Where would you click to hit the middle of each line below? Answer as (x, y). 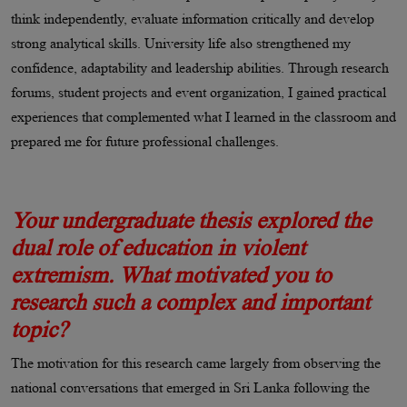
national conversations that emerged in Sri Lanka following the (190, 387)
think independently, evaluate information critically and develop (193, 18)
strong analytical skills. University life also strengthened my (181, 43)
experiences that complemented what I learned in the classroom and (203, 116)
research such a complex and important (190, 302)
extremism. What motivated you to (171, 274)
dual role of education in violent (158, 247)
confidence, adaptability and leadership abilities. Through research (200, 67)
